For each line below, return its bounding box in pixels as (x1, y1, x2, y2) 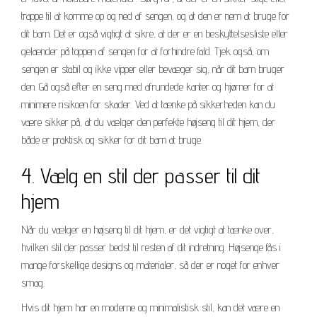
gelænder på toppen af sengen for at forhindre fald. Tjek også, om (21, 44, 269, 58)
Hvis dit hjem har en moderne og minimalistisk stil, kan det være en (21, 300, 279, 314)
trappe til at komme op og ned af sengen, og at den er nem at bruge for (21, 8, 289, 23)
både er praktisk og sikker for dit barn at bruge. (21, 132, 202, 146)
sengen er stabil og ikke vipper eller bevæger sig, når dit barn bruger (21, 62, 284, 76)
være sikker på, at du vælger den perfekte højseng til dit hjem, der (21, 115, 275, 129)
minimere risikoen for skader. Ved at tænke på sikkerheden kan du (21, 97, 275, 111)
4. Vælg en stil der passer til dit (21, 162, 260, 188)
